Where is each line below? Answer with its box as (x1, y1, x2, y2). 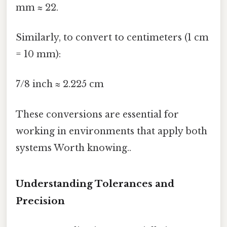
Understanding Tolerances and (16, 177, 174, 190)
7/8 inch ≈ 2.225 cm (16, 79, 104, 90)
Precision (16, 195, 65, 207)
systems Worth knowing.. (16, 142, 131, 154)
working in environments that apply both (16, 125, 207, 137)
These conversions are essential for (16, 108, 179, 120)
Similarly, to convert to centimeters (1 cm (16, 32, 209, 44)
